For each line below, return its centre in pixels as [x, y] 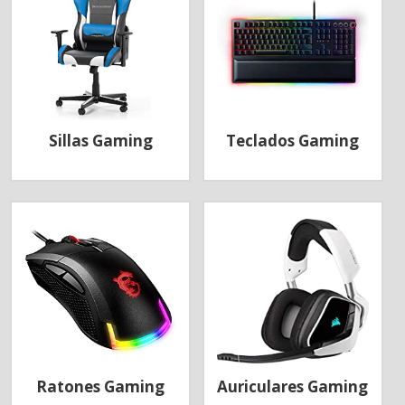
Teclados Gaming [293, 140]
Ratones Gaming [101, 387]
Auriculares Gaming [293, 387]
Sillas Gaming [100, 140]
